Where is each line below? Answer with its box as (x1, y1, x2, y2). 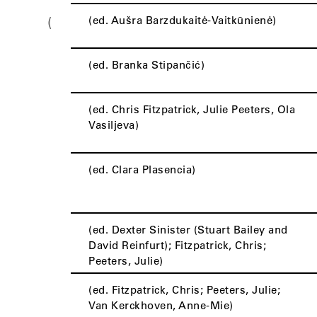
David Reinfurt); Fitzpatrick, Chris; (88, 238, 266, 252)
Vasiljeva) (88, 117, 139, 132)
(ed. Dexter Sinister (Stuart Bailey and (88, 222, 288, 236)
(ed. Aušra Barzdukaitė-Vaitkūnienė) (88, 13, 277, 27)
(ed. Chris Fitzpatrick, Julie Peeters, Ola (88, 102, 295, 116)
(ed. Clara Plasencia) (88, 162, 196, 176)
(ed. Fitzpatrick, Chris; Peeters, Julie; (88, 282, 280, 296)
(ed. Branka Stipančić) (88, 57, 204, 71)
